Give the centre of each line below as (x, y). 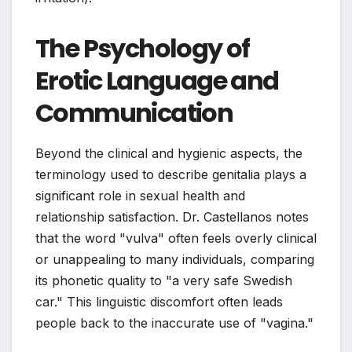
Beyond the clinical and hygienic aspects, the (169, 153)
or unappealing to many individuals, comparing (175, 259)
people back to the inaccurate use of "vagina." (174, 323)
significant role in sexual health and (140, 195)
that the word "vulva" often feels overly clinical (176, 238)
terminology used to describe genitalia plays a (171, 174)
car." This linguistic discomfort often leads (159, 301)
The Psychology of (143, 48)
